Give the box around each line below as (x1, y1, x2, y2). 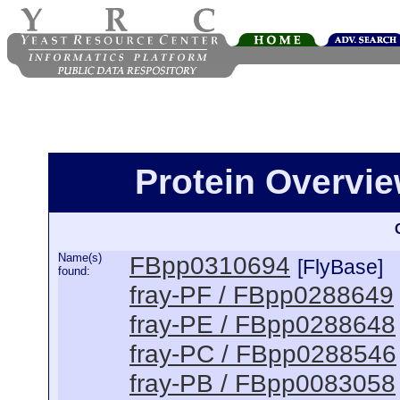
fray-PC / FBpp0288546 (129, 339, 396, 368)
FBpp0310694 (129, 251, 290, 279)
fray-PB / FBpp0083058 (129, 369, 396, 397)
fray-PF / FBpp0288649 (129, 280, 394, 309)
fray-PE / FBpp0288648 (129, 310, 396, 338)
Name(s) (58, 251, 102, 264)
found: (58, 264, 90, 278)
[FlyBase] (297, 256, 383, 279)
